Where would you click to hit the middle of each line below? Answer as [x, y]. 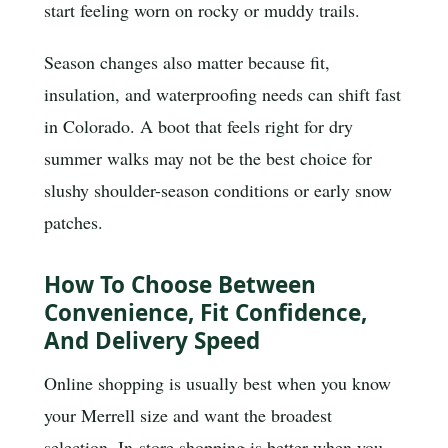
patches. [73, 222]
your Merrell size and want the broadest [188, 415]
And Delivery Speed [152, 340]
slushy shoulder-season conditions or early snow [218, 190]
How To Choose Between [180, 284]
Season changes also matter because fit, [187, 62]
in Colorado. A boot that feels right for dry [198, 126]
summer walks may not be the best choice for [208, 158]
